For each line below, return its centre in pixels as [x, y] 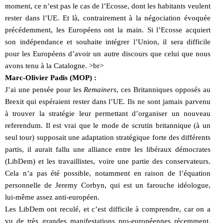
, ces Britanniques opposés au [164, 89]
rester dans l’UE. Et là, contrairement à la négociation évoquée [108, 18]
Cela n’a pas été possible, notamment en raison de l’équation [108, 173]
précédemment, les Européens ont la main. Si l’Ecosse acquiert [108, 30]
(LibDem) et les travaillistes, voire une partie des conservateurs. [108, 161]
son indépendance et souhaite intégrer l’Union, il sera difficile [108, 42]
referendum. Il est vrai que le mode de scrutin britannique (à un [108, 125]
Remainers [100, 89]
